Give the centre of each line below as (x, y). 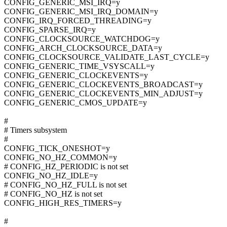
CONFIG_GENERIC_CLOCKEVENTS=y (76, 75)
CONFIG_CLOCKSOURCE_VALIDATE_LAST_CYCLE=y (107, 57)
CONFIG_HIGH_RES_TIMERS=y (63, 203)
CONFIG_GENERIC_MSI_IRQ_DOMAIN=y (81, 12)
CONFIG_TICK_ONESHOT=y (57, 148)
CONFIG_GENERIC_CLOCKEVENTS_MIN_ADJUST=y (103, 94)
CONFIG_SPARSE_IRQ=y (50, 30)
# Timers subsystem (35, 130)
